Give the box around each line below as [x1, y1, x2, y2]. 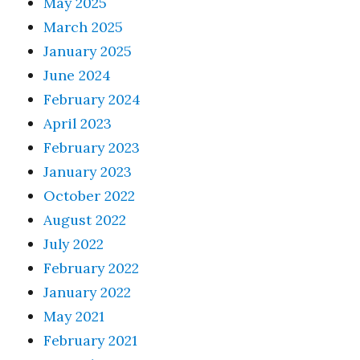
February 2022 [43, 258, 140, 277]
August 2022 [43, 210, 127, 229]
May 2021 [43, 306, 105, 325]
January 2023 [43, 162, 133, 181]
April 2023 [43, 113, 112, 133]
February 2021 [43, 330, 138, 350]
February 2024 [43, 89, 141, 108]
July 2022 [43, 234, 104, 253]
